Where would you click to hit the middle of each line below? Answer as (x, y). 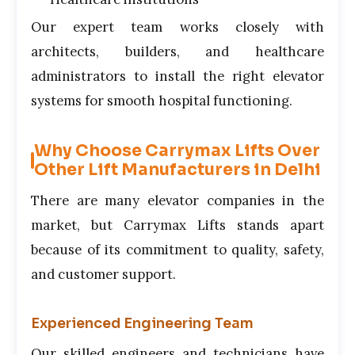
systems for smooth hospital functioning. (162, 101)
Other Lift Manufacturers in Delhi (177, 170)
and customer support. (103, 275)
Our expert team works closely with (177, 27)
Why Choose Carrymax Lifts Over (177, 151)
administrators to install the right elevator (177, 76)
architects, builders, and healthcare (177, 52)
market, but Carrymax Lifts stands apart (177, 225)
